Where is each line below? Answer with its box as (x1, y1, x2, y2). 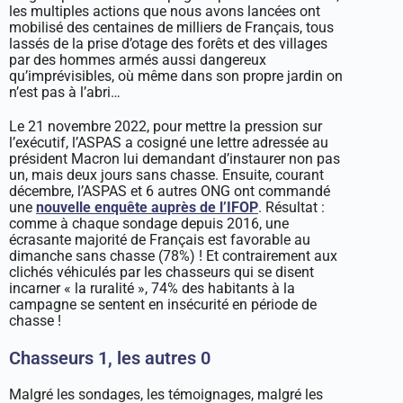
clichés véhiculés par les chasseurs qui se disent (9, 263, 314, 281)
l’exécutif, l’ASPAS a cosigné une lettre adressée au (9, 133, 328, 151)
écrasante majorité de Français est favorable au (9, 230, 310, 248)
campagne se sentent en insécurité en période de (9, 295, 317, 313)
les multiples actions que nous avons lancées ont (9, 2, 320, 20)
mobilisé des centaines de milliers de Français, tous (9, 18, 334, 36)
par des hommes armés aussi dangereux (9, 50, 266, 68)
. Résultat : (258, 198, 325, 216)
